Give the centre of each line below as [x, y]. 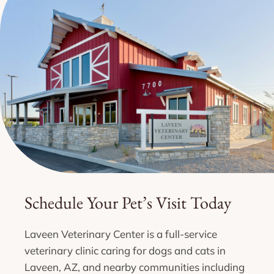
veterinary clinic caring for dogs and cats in [125, 250]
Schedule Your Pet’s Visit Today [128, 202]
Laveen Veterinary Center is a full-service [121, 234]
